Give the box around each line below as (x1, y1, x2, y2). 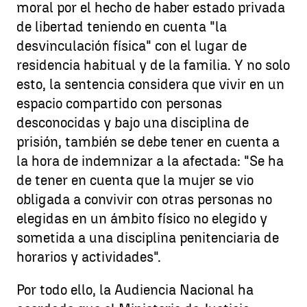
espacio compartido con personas (16, 95, 222, 112)
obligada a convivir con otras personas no (16, 191, 272, 208)
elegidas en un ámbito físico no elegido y (16, 210, 267, 227)
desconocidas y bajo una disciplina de (16, 114, 249, 131)
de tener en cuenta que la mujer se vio (16, 171, 254, 188)
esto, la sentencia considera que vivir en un (16, 75, 284, 93)
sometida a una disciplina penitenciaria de (16, 229, 279, 246)
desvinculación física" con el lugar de (16, 37, 247, 54)
